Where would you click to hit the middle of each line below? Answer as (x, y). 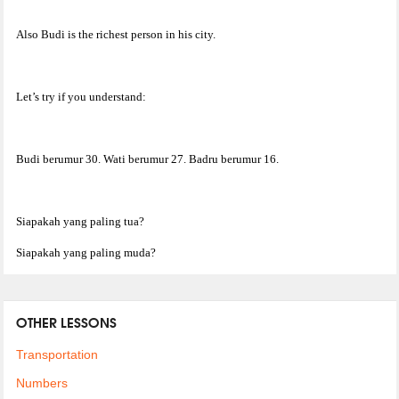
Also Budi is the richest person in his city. (115, 34)
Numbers (41, 383)
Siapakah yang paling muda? (85, 252)
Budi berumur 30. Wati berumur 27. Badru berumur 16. (147, 159)
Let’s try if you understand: (81, 96)
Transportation (57, 355)
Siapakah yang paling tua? (80, 221)
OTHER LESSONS (66, 321)
